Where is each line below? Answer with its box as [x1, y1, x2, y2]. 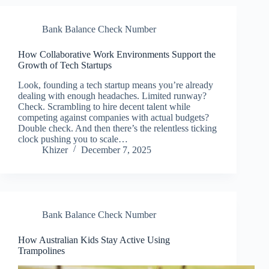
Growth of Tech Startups [18, 60, 112, 71]
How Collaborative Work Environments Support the [18, 49, 216, 60]
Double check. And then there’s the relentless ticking [18, 122, 217, 133]
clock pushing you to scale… [18, 133, 128, 144]
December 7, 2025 [81, 144, 151, 155]
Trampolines [18, 245, 65, 256]
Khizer [42, 144, 68, 155]
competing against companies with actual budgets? [18, 112, 209, 122]
